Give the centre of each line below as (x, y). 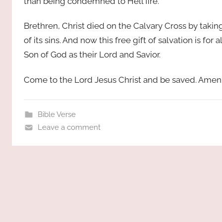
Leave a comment (69, 127)
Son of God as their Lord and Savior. (92, 55)
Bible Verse (56, 114)
